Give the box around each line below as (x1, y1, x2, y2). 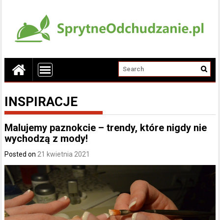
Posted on (4, 150, 38, 158)
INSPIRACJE (4, 94, 78, 109)
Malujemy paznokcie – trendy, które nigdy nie (4, 122, 207, 134)
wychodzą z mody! (4, 133, 88, 144)
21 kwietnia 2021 (37, 150, 90, 158)
